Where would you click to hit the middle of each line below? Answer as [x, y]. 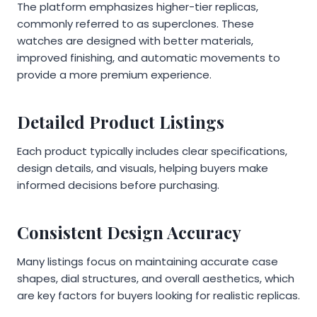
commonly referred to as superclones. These [136, 23]
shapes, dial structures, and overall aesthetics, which [156, 278]
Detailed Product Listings [121, 121]
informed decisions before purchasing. [118, 185]
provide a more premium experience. [114, 74]
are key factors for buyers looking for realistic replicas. [158, 295]
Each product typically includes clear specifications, [152, 151]
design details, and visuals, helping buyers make [143, 168]
